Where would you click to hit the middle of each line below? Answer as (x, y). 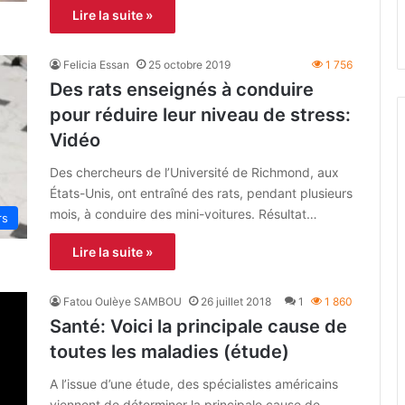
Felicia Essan (96, 64)
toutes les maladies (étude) (170, 351)
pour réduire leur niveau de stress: (200, 114)
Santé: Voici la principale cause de (198, 326)
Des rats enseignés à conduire (182, 89)
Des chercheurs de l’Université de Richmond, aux (194, 172)
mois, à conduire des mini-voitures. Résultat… (184, 213)
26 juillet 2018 (236, 301)
